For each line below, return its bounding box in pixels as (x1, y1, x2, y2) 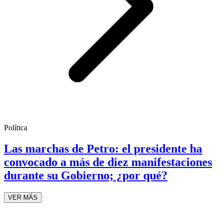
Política (4, 123, 27, 132)
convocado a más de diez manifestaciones (4, 156, 212, 169)
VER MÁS (8, 193, 38, 201)
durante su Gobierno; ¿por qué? (4, 169, 167, 182)
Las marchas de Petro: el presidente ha (4, 142, 202, 156)
